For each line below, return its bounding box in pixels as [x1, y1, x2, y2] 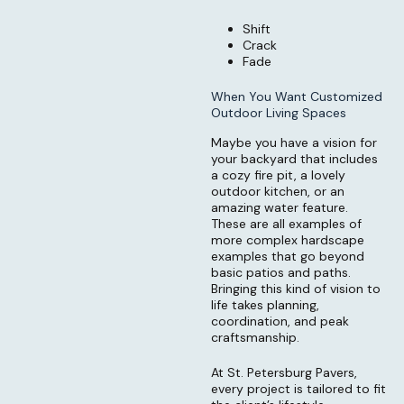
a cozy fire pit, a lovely [211, 166, 345, 183]
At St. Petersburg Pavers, [211, 363, 357, 381]
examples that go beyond [211, 247, 364, 264]
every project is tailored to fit [211, 380, 386, 397]
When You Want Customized [211, 88, 382, 106]
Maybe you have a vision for [211, 133, 377, 151]
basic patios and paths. [211, 263, 351, 280]
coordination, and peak [211, 312, 349, 329]
